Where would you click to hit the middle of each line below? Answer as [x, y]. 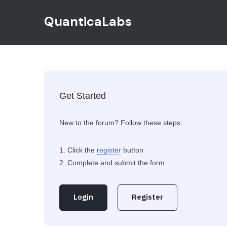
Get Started [83, 96]
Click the [82, 150]
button [132, 150]
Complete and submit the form [116, 163]
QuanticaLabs [88, 22]
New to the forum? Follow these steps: [121, 123]
